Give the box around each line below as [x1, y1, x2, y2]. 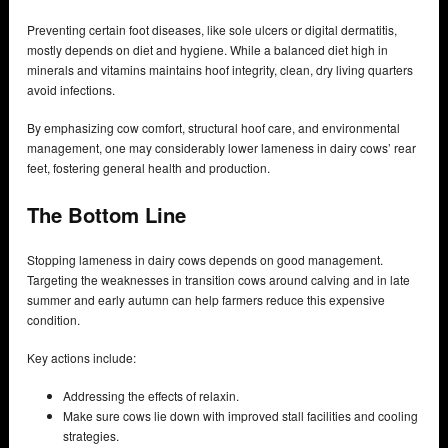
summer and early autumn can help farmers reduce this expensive [27, 291, 385, 309]
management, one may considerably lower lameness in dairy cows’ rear [27, 139, 416, 157]
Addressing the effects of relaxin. [63, 387, 239, 405]
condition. [27, 311, 83, 329]
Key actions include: [27, 349, 136, 367]
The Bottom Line [27, 199, 186, 229]
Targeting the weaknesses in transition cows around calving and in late [27, 271, 410, 289]
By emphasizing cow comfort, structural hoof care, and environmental [27, 119, 400, 137]
